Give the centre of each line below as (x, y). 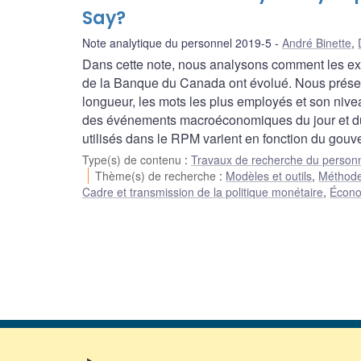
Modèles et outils (269, 176)
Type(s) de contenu (133, 160)
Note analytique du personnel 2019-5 (177, 43)
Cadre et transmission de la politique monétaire (203, 192)
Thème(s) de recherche (158, 176)
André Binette (317, 43)
